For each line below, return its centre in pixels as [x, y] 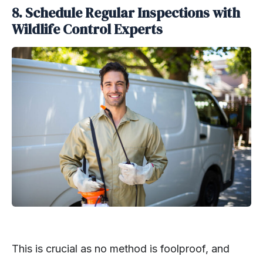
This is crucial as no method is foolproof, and [121, 248]
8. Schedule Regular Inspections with [126, 13]
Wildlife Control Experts [87, 29]
